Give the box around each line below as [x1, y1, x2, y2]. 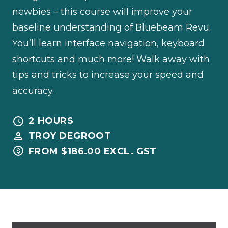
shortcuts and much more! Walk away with [12, 53, 210, 65]
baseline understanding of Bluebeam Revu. [12, 21, 211, 33]
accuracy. [12, 84, 54, 96]
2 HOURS [28, 115, 74, 126]
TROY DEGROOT [28, 130, 111, 141]
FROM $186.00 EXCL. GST [28, 145, 157, 157]
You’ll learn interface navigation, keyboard [12, 37, 205, 49]
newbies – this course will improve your [12, 6, 192, 17]
